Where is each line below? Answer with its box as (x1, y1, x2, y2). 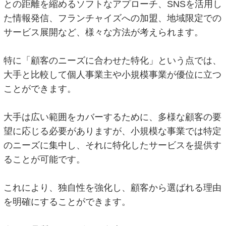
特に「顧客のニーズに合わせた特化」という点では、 (4, 55, 222, 66)
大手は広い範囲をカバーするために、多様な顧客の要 (4, 111, 222, 122)
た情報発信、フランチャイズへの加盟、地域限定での (4, 13, 222, 23)
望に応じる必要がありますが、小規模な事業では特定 (4, 126, 222, 136)
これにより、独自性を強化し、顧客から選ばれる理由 (4, 182, 222, 193)
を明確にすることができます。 (4, 196, 131, 207)
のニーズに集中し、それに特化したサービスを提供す (4, 140, 222, 150)
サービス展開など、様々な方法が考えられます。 (4, 27, 204, 37)
